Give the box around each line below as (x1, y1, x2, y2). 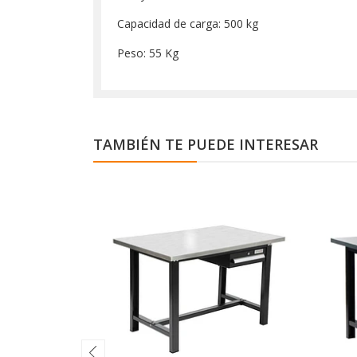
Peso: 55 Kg (117, 45, 178, 61)
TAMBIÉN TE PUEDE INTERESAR (93, 135, 318, 154)
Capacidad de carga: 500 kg (117, 16, 258, 31)
